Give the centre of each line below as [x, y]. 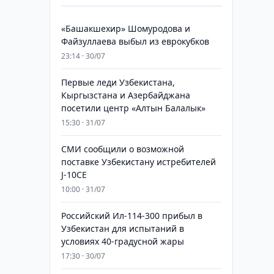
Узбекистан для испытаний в [122, 228]
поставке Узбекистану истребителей [138, 162]
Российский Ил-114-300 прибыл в [131, 216]
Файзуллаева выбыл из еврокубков [135, 41]
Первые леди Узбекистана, [118, 82]
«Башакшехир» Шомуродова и [125, 28]
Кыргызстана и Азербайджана [125, 95]
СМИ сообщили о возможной [122, 149]
